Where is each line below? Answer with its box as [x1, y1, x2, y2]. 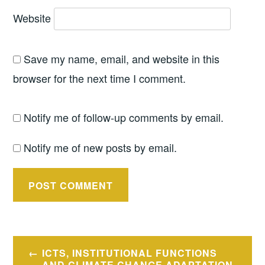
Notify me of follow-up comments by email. [24, 109, 224, 125]
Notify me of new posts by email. [24, 139, 177, 155]
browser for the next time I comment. [13, 70, 186, 86]
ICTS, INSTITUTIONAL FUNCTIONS [41, 246, 217, 260]
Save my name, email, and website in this [24, 51, 220, 67]
